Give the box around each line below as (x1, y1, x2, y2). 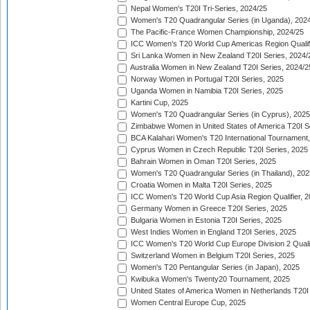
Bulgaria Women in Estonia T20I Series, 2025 (129, 216, 282, 225)
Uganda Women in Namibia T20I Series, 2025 (129, 86, 283, 95)
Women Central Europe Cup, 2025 (129, 298, 246, 307)
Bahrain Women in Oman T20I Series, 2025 (129, 157, 276, 166)
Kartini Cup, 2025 (129, 98, 188, 107)
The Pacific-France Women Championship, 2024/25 (129, 28, 304, 37)
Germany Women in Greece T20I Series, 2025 (129, 204, 287, 213)
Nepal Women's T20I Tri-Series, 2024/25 (129, 4, 267, 13)
